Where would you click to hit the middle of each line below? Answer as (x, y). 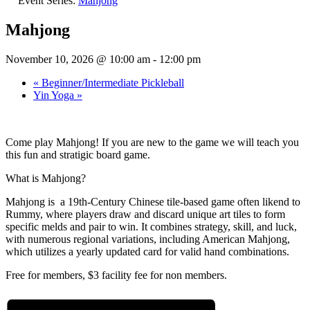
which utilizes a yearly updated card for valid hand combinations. (147, 251)
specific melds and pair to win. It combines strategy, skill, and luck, (151, 226)
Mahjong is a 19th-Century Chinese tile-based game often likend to (153, 201)
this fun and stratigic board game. (78, 154)
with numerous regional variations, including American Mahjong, (148, 239)
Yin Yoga (55, 95)
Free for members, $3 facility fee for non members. (116, 275)
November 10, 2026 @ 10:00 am (78, 59)
